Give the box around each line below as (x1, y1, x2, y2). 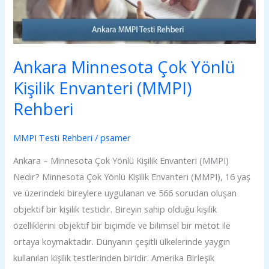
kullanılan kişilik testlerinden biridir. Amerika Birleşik (13, 252, 215, 264)
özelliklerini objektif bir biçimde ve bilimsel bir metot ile (13, 219, 231, 232)
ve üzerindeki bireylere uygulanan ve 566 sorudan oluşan (13, 187, 237, 199)
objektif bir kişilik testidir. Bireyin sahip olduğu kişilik (13, 203, 217, 216)
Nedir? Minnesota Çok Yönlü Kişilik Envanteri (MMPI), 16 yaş (13, 171, 251, 183)
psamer (100, 131, 131, 144)
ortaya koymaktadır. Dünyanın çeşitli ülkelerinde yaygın (13, 235, 231, 248)
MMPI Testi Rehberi (13, 131, 93, 144)
